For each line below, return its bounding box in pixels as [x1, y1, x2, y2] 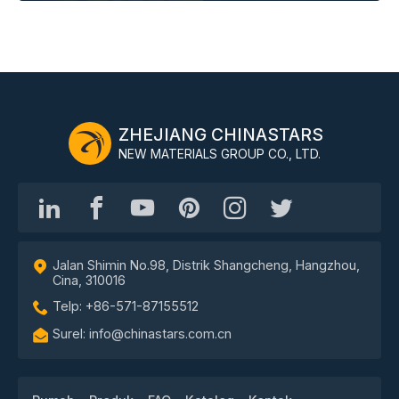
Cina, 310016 [53, 272, 126, 288]
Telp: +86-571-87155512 [53, 297, 199, 313]
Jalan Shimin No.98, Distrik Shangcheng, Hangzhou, [53, 256, 360, 273]
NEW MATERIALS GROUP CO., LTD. [118, 147, 321, 162]
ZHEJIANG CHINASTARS [118, 124, 323, 146]
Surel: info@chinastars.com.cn [53, 325, 232, 341]
